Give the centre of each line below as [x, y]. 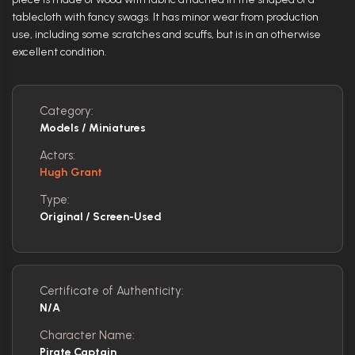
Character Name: [87, 335]
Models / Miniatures [93, 128]
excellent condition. [59, 52]
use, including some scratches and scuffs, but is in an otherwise [166, 34]
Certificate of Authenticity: [112, 290]
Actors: [57, 155]
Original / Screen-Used [101, 216]
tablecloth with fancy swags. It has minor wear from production [165, 17]
